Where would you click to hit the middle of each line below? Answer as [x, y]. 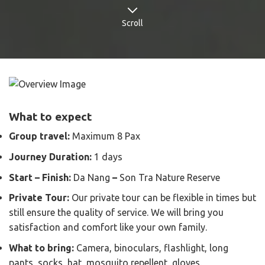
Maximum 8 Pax [106, 136]
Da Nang [92, 177]
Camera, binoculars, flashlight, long [152, 248]
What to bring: [43, 248]
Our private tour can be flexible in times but [164, 198]
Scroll [132, 23]
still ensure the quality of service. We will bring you [116, 213]
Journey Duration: [51, 157]
